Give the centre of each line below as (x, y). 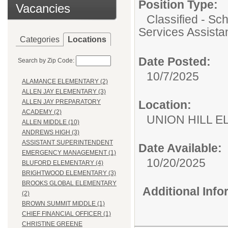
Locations (87, 39)
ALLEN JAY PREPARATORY (61, 102)
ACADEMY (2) (42, 112)
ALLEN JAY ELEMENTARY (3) (64, 92)
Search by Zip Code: (46, 61)
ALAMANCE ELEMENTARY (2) (65, 82)
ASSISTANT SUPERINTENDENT (67, 143)
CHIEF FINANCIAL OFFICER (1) (66, 214)
